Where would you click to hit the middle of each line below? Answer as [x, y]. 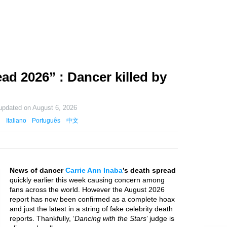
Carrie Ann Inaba [94, 170]
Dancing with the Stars [110, 218]
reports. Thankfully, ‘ [42, 218]
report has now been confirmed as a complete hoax [92, 199]
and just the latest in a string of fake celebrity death [91, 209]
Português [46, 121]
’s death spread [149, 170]
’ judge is [160, 218]
